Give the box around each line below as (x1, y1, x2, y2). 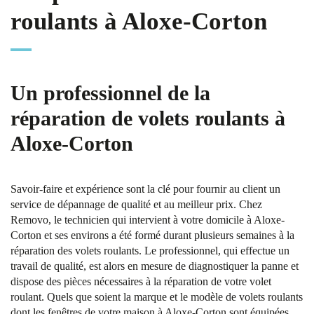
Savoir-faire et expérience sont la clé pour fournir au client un (11, 183, 280, 195)
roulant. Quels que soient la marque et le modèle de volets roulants (11, 291, 303, 303)
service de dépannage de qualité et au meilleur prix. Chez (11, 198, 262, 210)
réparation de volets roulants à (11, 107, 285, 130)
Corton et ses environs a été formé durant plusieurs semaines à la (11, 229, 294, 241)
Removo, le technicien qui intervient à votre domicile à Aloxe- (11, 214, 285, 226)
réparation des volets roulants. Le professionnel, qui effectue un (11, 245, 289, 257)
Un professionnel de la (11, 81, 210, 104)
